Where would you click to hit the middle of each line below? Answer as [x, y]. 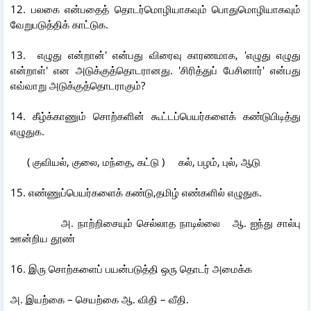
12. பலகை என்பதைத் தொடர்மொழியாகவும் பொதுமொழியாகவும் [155, 9]
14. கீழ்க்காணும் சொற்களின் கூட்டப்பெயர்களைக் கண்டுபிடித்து [155, 116]
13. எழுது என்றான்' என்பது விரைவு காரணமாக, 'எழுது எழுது [155, 54]
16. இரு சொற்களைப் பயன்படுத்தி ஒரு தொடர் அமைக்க [133, 268]
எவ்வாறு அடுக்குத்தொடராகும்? [78, 85]
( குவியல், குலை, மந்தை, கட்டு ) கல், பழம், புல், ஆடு [135, 161]
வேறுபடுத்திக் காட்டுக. [59, 24]
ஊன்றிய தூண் [43, 238]
